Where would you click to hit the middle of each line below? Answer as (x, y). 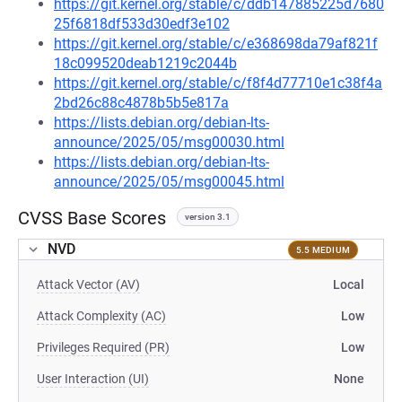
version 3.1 (208, 217)
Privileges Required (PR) (103, 347)
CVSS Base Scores (92, 218)
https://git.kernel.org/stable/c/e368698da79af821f (216, 44)
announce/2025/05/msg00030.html (169, 142)
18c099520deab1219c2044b (145, 63)
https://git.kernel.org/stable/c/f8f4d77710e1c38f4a (218, 83)
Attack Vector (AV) (88, 284)
